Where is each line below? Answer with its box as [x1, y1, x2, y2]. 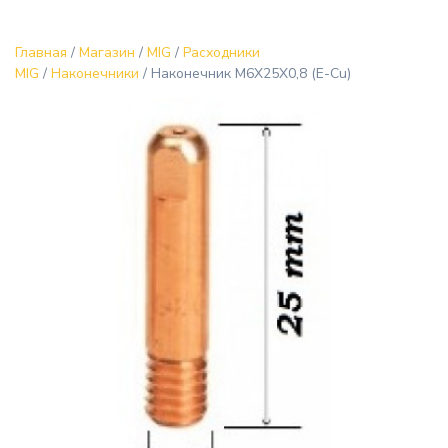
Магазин [79, 43, 135, 63]
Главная [15, 43, 67, 63]
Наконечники [51, 64, 139, 84]
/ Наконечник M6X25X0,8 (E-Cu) [139, 64, 351, 84]
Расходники [183, 43, 260, 63]
